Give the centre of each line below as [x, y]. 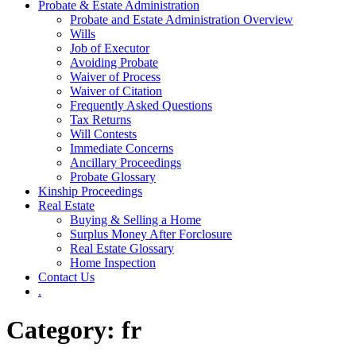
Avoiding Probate [114, 62]
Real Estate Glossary [122, 248]
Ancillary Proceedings [126, 163]
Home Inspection [113, 263]
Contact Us [66, 277]
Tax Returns [101, 120]
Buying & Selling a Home [135, 220]
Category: [64, 330]
